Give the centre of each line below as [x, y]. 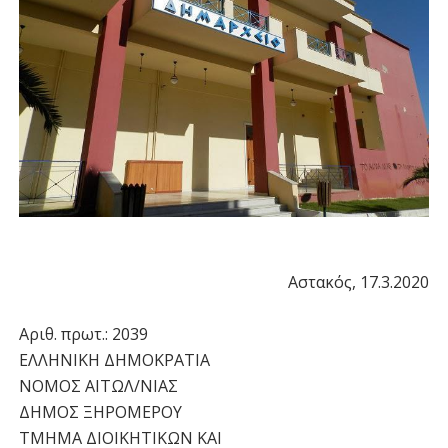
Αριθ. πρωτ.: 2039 [83, 333]
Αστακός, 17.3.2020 [359, 281]
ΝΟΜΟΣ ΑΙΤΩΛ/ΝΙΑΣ [98, 385]
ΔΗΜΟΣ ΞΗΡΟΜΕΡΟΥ [100, 411]
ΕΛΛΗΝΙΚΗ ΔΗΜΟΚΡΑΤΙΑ [114, 359]
